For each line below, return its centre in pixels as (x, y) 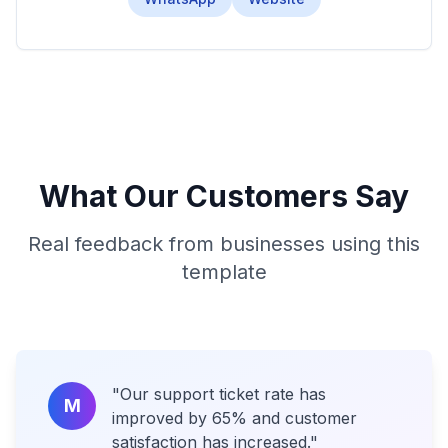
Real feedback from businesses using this (224, 244)
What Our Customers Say (224, 196)
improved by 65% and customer (234, 418)
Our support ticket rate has (223, 394)
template (224, 272)
